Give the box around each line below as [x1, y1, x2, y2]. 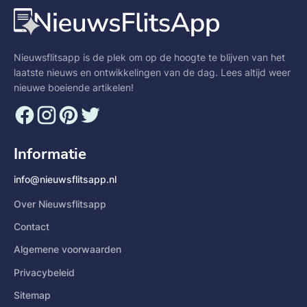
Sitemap [14, 288, 51, 301]
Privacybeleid [14, 266, 75, 278]
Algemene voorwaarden [14, 243, 121, 256]
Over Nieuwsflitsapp [14, 197, 106, 210]
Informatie [14, 143, 86, 164]
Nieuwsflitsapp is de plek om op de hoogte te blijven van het [14, 51, 285, 63]
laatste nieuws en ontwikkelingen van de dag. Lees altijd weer [14, 66, 291, 78]
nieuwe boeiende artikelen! [14, 81, 134, 93]
